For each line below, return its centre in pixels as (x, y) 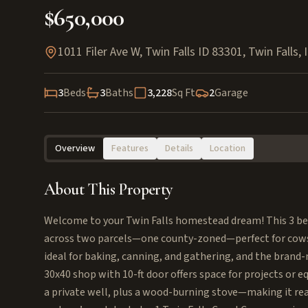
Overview (75, 148)
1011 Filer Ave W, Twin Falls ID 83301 (150, 52)
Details (179, 148)
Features (130, 148)
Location (228, 148)
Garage (231, 93)
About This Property (108, 189)
